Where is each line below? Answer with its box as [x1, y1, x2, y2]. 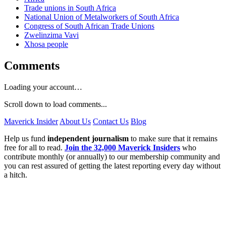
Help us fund [4, 134, 47, 143]
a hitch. [4, 171, 27, 180]
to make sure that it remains [129, 134, 217, 143]
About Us [60, 117, 91, 126]
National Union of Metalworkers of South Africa [24, 13, 179, 22]
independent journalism [47, 134, 129, 143]
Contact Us [93, 117, 129, 126]
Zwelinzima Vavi [24, 31, 79, 40]
